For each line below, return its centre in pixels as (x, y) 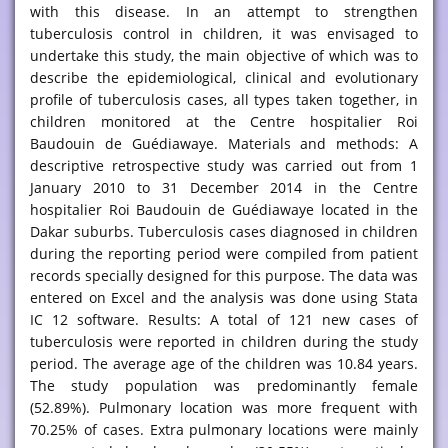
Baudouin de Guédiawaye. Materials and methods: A (224, 143)
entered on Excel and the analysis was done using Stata (224, 297)
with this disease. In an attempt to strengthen (224, 11)
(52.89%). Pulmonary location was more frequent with (224, 407)
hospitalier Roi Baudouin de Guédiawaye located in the (224, 209)
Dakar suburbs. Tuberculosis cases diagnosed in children (224, 231)
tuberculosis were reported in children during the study (224, 341)
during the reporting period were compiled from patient (224, 253)
